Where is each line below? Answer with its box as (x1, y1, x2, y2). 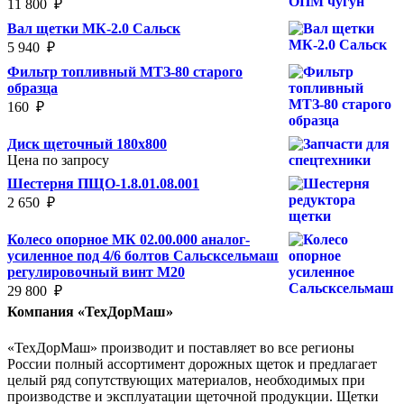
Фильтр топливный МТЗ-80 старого (7, 64, 243, 80)
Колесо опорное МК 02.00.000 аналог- (7, 232, 250, 248)
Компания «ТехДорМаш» (7, 304, 173, 320)
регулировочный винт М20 (7, 264, 185, 280)
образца (7, 80, 58, 96)
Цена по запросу (7, 152, 109, 169)
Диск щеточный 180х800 (7, 136, 167, 152)
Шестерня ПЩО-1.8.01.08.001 (7, 176, 199, 192)
